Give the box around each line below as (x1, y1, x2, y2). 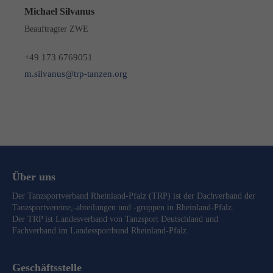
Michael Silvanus (24, 5, 94, 16)
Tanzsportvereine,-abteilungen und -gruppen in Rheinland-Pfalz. (12, 202, 234, 212)
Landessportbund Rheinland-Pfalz (70, 225, 186, 235)
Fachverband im (12, 225, 70, 235)
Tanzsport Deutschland (125, 214, 203, 224)
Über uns (12, 170, 55, 183)
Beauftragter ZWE (24, 24, 88, 34)
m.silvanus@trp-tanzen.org (24, 68, 127, 79)
